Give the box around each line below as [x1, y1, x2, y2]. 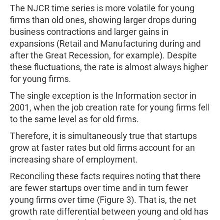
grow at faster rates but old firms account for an [10, 142, 195, 153]
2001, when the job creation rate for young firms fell [10, 102, 210, 112]
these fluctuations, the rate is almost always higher [10, 61, 208, 72]
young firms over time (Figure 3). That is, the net [10, 194, 196, 205]
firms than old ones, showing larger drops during [10, 14, 196, 25]
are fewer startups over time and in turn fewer [10, 182, 188, 193]
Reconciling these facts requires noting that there [10, 170, 201, 181]
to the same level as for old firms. [10, 113, 139, 124]
